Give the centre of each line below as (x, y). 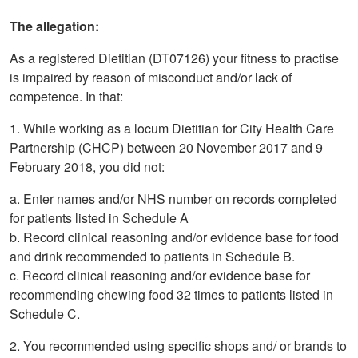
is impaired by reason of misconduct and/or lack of (151, 78)
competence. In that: (66, 97)
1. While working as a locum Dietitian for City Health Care (172, 129)
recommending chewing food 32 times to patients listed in (171, 295)
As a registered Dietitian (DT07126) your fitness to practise (174, 58)
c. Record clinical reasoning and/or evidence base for (160, 276)
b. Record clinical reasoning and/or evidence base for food (174, 237)
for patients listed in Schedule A (99, 218)
